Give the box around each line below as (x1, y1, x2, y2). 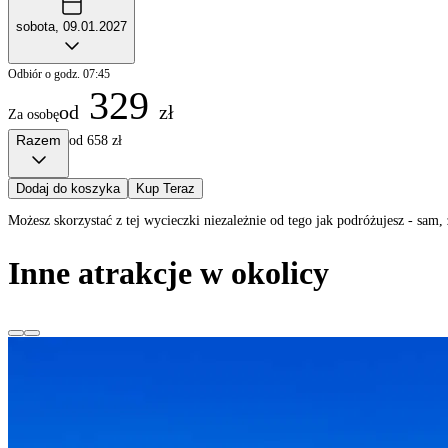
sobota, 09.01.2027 (16, 18, 127, 34)
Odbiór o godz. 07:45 (8, 66, 110, 81)
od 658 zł (69, 132, 122, 148)
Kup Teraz (136, 180, 195, 196)
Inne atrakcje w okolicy (8, 255, 329, 292)
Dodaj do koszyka (16, 180, 120, 196)
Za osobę (8, 106, 59, 122)
